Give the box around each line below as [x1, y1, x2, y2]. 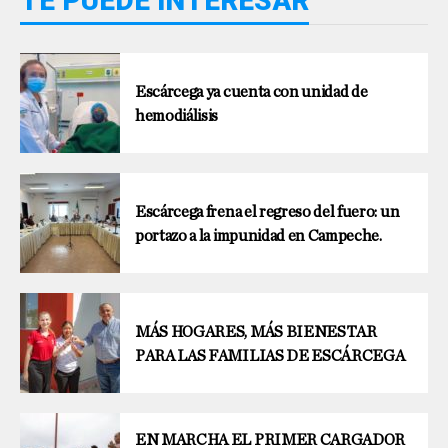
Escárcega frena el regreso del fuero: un [135, 203, 400, 220]
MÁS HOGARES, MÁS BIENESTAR [135, 323, 377, 340]
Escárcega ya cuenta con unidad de [135, 83, 368, 100]
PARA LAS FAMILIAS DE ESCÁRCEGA [135, 347, 405, 364]
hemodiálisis [135, 107, 219, 124]
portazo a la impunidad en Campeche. [135, 227, 382, 244]
